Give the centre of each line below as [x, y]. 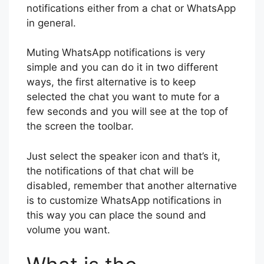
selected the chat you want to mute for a [123, 97]
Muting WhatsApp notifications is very [116, 52]
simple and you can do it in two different [122, 67]
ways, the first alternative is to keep [111, 82]
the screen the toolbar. [80, 126]
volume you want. [68, 230]
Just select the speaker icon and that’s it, [123, 156]
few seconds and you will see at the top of [127, 111]
